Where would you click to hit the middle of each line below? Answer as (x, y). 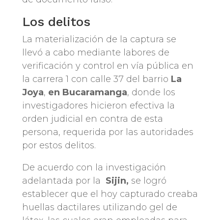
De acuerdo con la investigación (94, 168)
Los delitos (56, 22)
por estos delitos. (59, 146)
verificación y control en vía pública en (108, 66)
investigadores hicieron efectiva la (98, 106)
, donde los (151, 93)
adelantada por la (61, 181)
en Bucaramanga (87, 93)
